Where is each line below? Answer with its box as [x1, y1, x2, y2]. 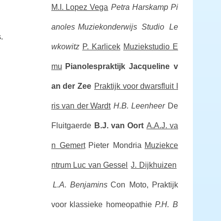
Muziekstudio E [123, 42, 179, 51]
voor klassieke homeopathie [51, 200, 152, 209]
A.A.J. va [146, 121, 179, 130]
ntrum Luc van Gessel [51, 161, 128, 169]
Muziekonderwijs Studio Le [77, 23, 178, 31]
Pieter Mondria [88, 141, 142, 149]
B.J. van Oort [94, 121, 144, 130]
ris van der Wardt [51, 102, 111, 110]
